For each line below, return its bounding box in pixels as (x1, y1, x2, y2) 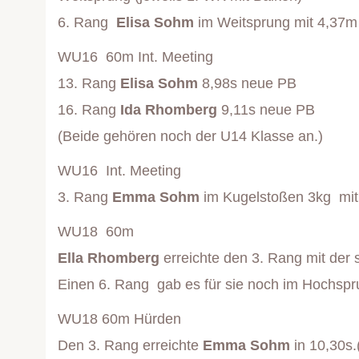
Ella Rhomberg (58, 250, 159, 267)
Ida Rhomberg (120, 102, 217, 119)
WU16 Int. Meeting (58, 163, 181, 179)
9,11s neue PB (217, 102, 315, 119)
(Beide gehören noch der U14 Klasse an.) (58, 128, 323, 145)
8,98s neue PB (202, 75, 296, 92)
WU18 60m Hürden (58, 311, 181, 328)
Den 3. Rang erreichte (58, 337, 203, 354)
